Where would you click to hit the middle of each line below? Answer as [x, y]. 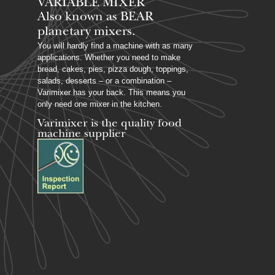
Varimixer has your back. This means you [111, 92]
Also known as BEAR [95, 18]
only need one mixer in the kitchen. [100, 104]
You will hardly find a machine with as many [115, 45]
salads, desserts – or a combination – [104, 80]
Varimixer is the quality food [110, 123]
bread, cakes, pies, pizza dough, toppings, [113, 69]
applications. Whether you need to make [109, 57]
